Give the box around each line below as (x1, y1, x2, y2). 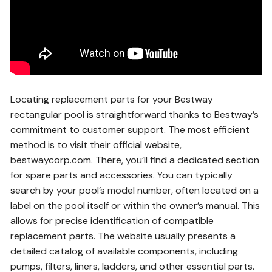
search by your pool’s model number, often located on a (10, 184, 259, 197)
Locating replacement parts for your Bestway (10, 93, 214, 106)
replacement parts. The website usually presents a (10, 229, 236, 242)
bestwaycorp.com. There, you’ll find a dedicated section (10, 154, 260, 166)
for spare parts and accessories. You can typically (10, 169, 233, 182)
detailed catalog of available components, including (10, 245, 239, 257)
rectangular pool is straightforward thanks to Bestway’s (10, 108, 259, 121)
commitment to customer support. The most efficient (10, 123, 250, 136)
